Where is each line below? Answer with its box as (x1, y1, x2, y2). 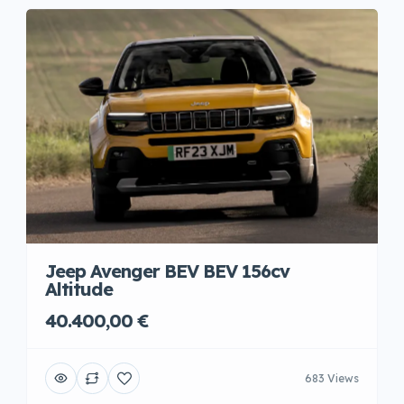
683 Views (305, 371, 359, 385)
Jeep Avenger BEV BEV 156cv (45, 260, 289, 282)
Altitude (45, 278, 113, 300)
